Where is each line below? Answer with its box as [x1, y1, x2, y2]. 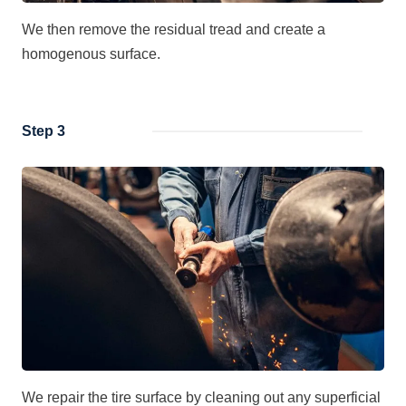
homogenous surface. [22, 45, 160, 62]
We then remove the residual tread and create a [22, 21, 325, 37]
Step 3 [22, 122, 65, 139]
